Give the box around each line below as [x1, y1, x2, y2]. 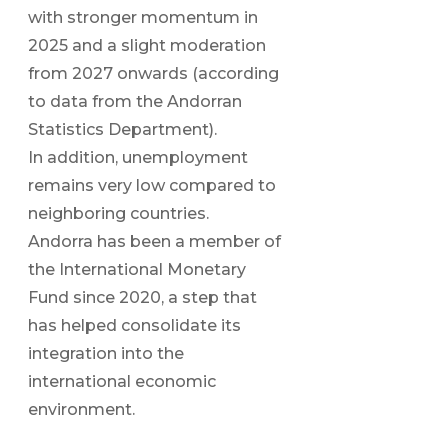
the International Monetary [28, 259, 246, 279]
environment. [28, 399, 135, 419]
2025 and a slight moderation [28, 35, 266, 55]
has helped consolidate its [28, 315, 241, 335]
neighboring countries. [28, 203, 209, 223]
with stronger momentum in [28, 7, 258, 27]
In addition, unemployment [28, 147, 248, 167]
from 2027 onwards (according [28, 63, 279, 83]
